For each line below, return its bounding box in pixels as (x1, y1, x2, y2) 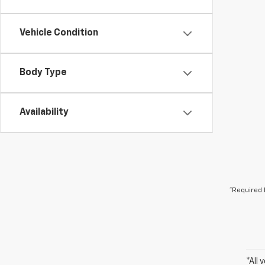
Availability (20, 108, 69, 117)
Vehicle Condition (20, 28, 98, 38)
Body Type (20, 68, 67, 77)
